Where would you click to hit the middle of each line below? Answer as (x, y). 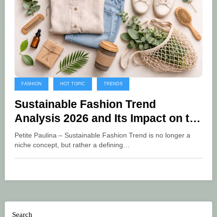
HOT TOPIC (73, 84)
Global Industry (55, 133)
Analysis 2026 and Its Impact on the (108, 119)
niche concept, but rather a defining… (72, 145)
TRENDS (113, 84)
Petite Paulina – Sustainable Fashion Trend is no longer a (102, 136)
